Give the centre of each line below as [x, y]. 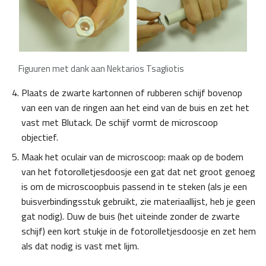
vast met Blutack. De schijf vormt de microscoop [120, 123]
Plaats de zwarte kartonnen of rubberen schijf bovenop [132, 93]
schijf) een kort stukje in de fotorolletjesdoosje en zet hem [139, 231]
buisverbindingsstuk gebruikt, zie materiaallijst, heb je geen [138, 202]
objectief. [40, 137]
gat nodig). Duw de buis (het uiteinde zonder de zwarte [131, 216]
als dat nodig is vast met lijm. [80, 246]
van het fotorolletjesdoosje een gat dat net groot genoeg [138, 172]
